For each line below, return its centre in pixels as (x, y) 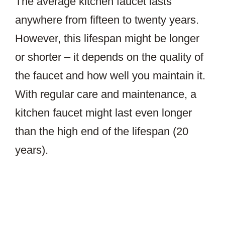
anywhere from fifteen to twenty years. (107, 20)
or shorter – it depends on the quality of (109, 57)
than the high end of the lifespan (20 (102, 131)
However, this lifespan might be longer (107, 38)
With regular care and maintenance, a (106, 94)
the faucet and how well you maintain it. (110, 76)
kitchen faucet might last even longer (103, 113)
